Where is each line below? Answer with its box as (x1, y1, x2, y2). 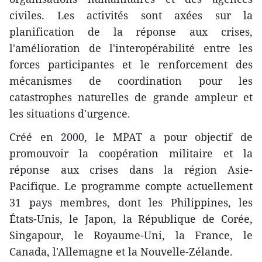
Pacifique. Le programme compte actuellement (9, 179, 253, 193)
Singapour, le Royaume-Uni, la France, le (9, 228, 253, 242)
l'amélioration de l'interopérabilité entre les (9, 41, 253, 55)
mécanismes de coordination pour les (9, 74, 253, 88)
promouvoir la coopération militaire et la (9, 146, 253, 160)
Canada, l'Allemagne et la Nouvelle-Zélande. (9, 244, 233, 258)
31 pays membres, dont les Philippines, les (9, 195, 253, 209)
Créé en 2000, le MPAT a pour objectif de (9, 130, 253, 144)
